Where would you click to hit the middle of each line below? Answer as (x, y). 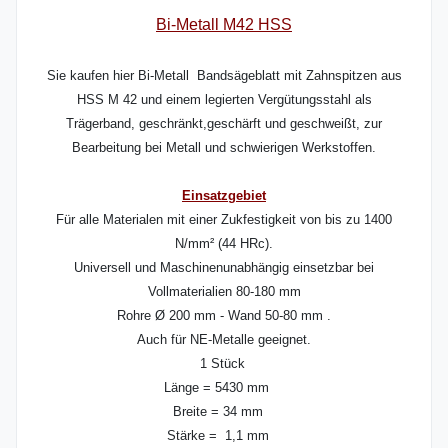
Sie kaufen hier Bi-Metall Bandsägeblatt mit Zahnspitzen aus (224, 75)
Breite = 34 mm (224, 411)
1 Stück (224, 363)
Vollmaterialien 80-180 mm (224, 291)
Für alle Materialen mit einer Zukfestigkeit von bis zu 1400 (224, 219)
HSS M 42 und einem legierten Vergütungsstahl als (224, 99)
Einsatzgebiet (224, 195)
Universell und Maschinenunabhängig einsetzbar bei (224, 267)
